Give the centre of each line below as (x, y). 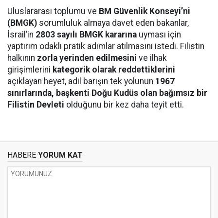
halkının (22, 58)
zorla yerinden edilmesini (87, 58)
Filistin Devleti (36, 104)
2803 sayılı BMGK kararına (86, 34)
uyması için (159, 34)
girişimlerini (30, 69)
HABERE (22, 155)
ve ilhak (152, 58)
